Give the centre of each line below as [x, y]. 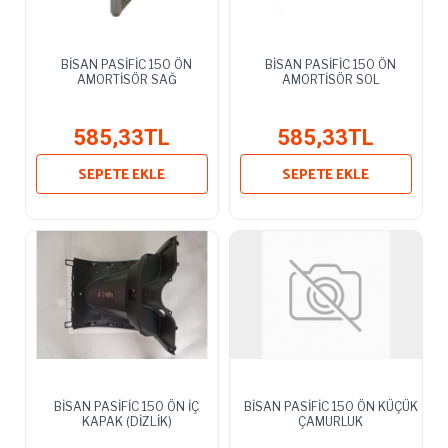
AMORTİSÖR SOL [330, 79]
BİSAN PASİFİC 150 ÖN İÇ [127, 406]
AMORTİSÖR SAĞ [126, 79]
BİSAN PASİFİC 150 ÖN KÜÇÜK [330, 406]
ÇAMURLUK [331, 421]
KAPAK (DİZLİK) [126, 421]
